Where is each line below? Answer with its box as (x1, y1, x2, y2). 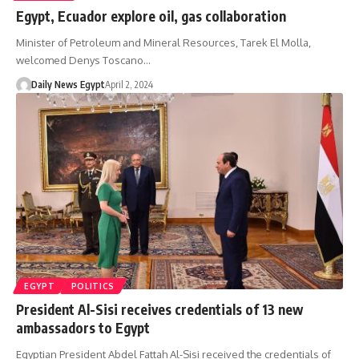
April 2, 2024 (104, 78, 153, 91)
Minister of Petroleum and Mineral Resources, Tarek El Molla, (16, 35, 311, 49)
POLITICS (71, 280, 115, 291)
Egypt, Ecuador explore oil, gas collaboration (16, 6, 286, 25)
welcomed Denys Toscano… (16, 53, 151, 67)
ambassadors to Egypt (16, 318, 150, 337)
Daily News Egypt (30, 78, 105, 91)
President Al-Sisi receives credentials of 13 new (16, 300, 303, 318)
